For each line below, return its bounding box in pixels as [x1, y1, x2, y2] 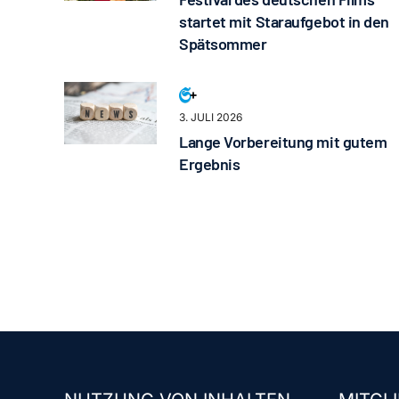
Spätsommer [178, 34, 267, 54]
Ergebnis [178, 154, 240, 175]
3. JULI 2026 [178, 110, 242, 125]
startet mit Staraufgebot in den [178, 12, 390, 32]
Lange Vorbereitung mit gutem [178, 132, 387, 152]
